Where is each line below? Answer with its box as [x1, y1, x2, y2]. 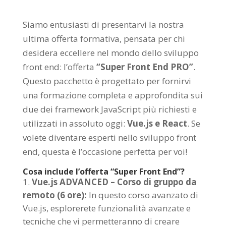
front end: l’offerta [22, 61, 96, 73]
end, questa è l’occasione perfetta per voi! [22, 146, 187, 158]
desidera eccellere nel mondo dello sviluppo [22, 47, 199, 59]
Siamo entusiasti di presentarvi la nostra [22, 19, 184, 31]
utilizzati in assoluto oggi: [22, 118, 127, 130]
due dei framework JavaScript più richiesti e [22, 103, 197, 116]
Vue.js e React [127, 118, 187, 130]
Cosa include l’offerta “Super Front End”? [22, 166, 185, 178]
